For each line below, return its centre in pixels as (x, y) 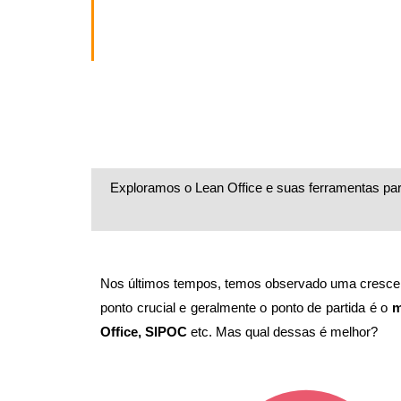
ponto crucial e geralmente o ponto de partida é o (246, 308)
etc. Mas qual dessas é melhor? (282, 332)
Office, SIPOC (144, 332)
